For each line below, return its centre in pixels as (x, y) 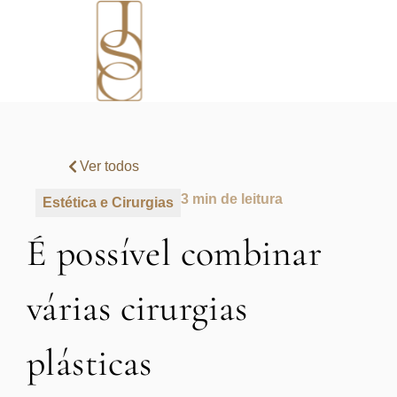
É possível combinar (174, 253)
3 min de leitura (232, 199)
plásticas (90, 363)
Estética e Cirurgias (108, 203)
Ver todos (109, 167)
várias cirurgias (137, 308)
